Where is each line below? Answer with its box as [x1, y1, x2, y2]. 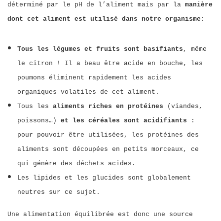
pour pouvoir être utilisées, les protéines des [17, 131, 199, 139]
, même [183, 45, 207, 53]
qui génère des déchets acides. [17, 160, 136, 167]
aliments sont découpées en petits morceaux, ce [17, 146, 199, 153]
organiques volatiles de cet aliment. [17, 88, 159, 96]
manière [185, 1, 213, 8]
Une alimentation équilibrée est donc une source [7, 211, 193, 218]
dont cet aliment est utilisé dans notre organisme [7, 15, 201, 23]
